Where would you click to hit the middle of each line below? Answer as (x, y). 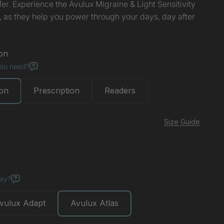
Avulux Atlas (94, 203)
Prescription (56, 90)
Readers (120, 90)
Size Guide (182, 121)
